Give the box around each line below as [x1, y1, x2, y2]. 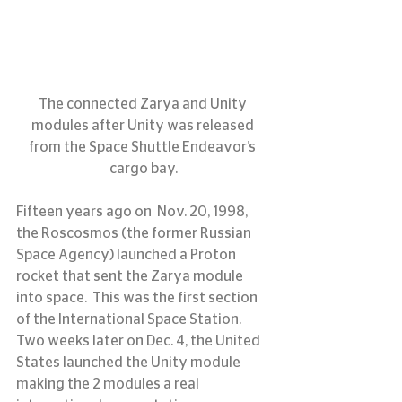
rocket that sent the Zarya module [16, 269, 246, 284]
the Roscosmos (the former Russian [16, 226, 254, 241]
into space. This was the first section [16, 291, 260, 306]
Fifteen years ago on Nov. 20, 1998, [16, 205, 250, 220]
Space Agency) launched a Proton [16, 248, 239, 263]
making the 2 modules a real [16, 377, 202, 392]
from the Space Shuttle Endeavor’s [29, 140, 258, 155]
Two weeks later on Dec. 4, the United [16, 334, 263, 349]
